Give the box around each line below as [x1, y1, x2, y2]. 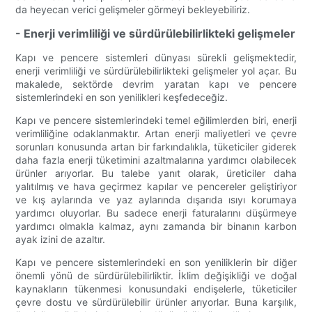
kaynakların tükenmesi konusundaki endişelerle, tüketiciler [15, 283, 297, 295]
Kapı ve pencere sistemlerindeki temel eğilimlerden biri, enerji [15, 114, 297, 127]
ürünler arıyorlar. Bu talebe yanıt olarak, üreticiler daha [15, 167, 297, 180]
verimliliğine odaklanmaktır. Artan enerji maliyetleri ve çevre [15, 127, 297, 140]
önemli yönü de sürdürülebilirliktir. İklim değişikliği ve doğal [15, 270, 297, 282]
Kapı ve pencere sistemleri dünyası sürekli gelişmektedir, [15, 52, 297, 64]
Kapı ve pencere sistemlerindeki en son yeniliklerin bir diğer [15, 256, 297, 269]
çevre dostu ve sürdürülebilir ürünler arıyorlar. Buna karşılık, [15, 296, 297, 309]
